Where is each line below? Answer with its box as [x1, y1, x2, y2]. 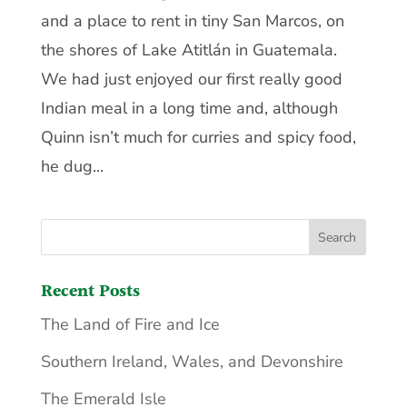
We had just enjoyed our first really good [40, 68, 342, 91]
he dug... [40, 155, 104, 178]
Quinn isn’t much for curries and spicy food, [40, 126, 356, 149]
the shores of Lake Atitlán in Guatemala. [40, 39, 337, 62]
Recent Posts [40, 278, 140, 306]
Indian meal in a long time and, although [40, 97, 338, 120]
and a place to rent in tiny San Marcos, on [40, 10, 344, 33]
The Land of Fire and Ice [40, 313, 220, 336]
